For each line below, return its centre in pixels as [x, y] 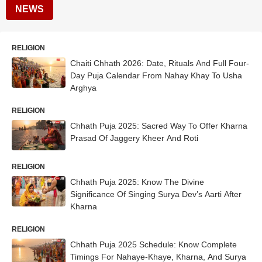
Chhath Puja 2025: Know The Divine [137, 182]
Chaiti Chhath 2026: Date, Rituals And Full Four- [160, 63]
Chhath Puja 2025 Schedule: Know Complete [154, 244]
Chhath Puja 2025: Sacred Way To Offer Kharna [159, 126]
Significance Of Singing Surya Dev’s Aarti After [156, 194]
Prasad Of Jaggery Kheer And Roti [134, 138]
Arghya [83, 88]
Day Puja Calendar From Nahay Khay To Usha [156, 75]
